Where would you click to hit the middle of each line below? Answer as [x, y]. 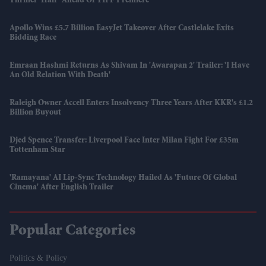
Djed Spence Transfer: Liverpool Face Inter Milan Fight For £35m [124, 140]
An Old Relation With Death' [60, 75]
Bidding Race [33, 38]
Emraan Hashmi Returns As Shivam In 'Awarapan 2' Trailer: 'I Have [129, 66]
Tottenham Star [37, 150]
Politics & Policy [38, 258]
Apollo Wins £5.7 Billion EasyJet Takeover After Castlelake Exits [122, 28]
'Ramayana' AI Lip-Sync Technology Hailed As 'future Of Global [123, 178]
